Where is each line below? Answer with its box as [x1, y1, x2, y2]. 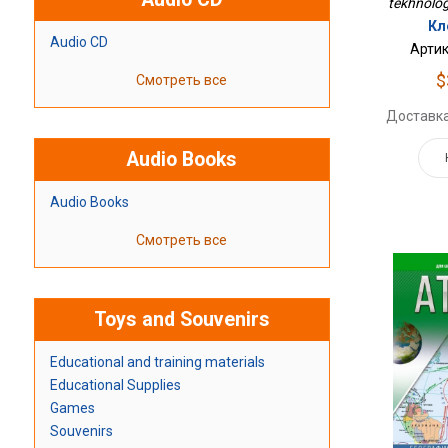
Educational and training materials [49, 354, 265, 371]
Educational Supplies [49, 377, 181, 394]
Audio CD [49, 34, 108, 51]
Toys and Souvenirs [93, 308, 270, 332]
